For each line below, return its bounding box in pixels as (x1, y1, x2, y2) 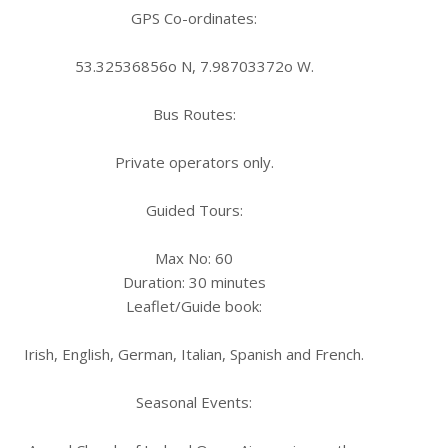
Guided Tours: (145, 200, 243, 220)
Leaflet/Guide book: (126, 296, 262, 316)
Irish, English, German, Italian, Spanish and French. (24, 344, 364, 364)
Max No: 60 (155, 248, 233, 268)
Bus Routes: (152, 104, 236, 124)
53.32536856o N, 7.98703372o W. (74, 56, 314, 76)
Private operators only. (114, 152, 274, 172)
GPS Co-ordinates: (131, 8, 257, 28)
